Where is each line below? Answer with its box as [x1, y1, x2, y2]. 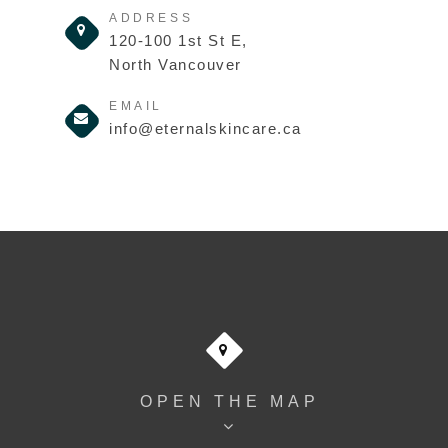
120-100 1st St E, [109, 31, 248, 49]
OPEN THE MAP [140, 392, 320, 410]
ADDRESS [109, 10, 194, 25]
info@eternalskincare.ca [109, 119, 302, 137]
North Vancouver [109, 55, 242, 73]
